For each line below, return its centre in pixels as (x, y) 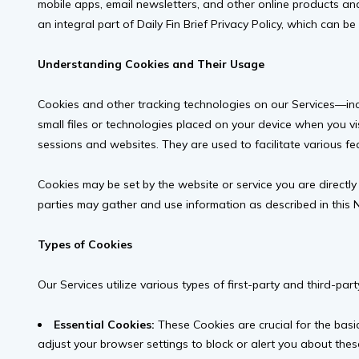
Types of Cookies (85, 245)
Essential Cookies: (104, 325)
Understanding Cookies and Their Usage (151, 65)
